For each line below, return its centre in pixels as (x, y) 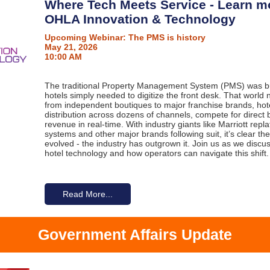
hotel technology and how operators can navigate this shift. (157, 153)
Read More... (88, 194)
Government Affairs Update (135, 234)
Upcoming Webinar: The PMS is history (125, 37)
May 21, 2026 (71, 47)
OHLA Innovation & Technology (140, 19)
